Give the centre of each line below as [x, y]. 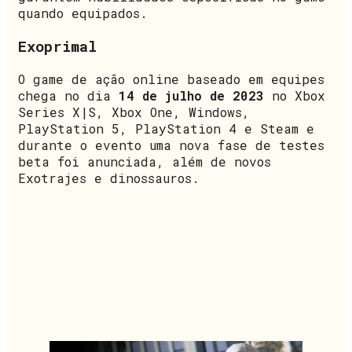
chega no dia [68, 95]
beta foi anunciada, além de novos [145, 161]
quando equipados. [83, 13]
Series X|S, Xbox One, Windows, [134, 112]
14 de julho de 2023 [191, 95]
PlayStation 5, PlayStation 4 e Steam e [166, 128]
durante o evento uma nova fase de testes [171, 145]
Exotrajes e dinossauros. [109, 178]
